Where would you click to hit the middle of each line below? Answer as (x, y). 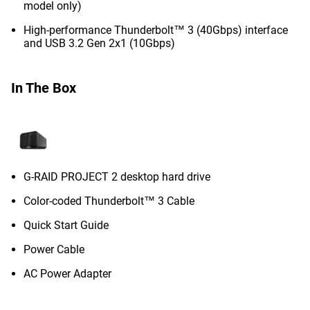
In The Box (44, 88)
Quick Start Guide (66, 225)
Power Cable (54, 249)
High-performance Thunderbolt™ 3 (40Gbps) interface (156, 30)
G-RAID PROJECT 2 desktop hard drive (117, 177)
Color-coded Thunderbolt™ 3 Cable (109, 201)
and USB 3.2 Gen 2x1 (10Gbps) (99, 43)
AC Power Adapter (67, 274)
